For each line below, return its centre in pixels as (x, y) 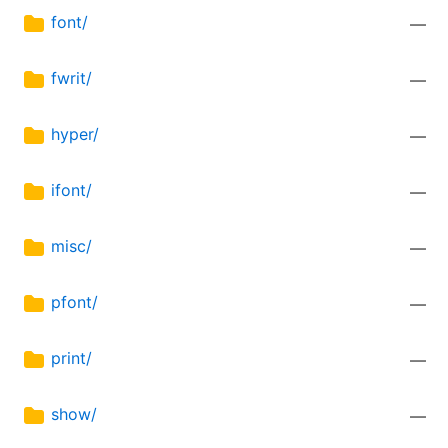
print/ (71, 358)
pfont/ (74, 302)
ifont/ (71, 190)
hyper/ (75, 134)
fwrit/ (71, 78)
